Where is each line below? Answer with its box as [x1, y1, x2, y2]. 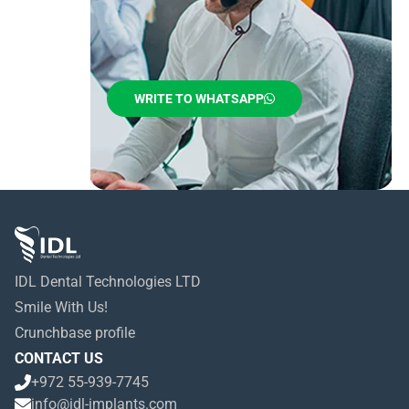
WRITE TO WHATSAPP [133, 91, 264, 106]
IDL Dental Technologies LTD [15, 273, 201, 290]
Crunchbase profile [15, 324, 135, 341]
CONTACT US [15, 350, 103, 367]
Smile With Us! [15, 299, 108, 316]
